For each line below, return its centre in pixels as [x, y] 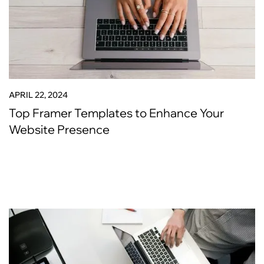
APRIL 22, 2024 [38, 95]
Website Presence [59, 129]
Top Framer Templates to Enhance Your [116, 113]
